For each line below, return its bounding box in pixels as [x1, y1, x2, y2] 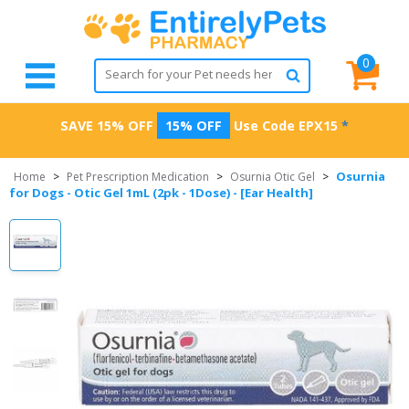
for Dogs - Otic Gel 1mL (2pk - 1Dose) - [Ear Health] [9, 184, 313, 201]
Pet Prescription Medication [67, 169, 209, 184]
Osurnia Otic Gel [230, 169, 315, 184]
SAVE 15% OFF [60, 117, 153, 134]
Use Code [230, 117, 299, 134]
